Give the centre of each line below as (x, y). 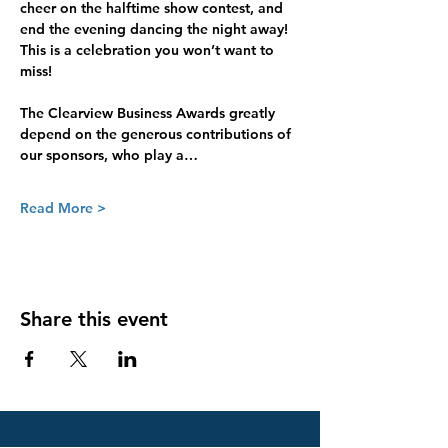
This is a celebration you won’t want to (149, 50)
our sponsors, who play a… (109, 155)
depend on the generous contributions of (157, 134)
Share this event (94, 319)
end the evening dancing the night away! (156, 29)
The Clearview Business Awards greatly (149, 113)
